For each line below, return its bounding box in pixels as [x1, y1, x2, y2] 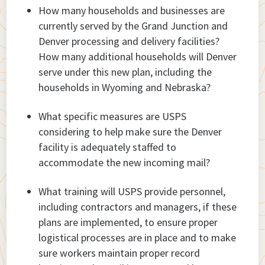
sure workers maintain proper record [38, 246, 201, 260]
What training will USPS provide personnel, [38, 185, 226, 199]
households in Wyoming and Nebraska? [38, 80, 211, 95]
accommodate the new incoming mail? [38, 156, 211, 170]
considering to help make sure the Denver [38, 125, 222, 139]
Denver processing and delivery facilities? [38, 34, 220, 49]
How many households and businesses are [38, 4, 225, 18]
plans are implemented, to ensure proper [38, 215, 218, 230]
